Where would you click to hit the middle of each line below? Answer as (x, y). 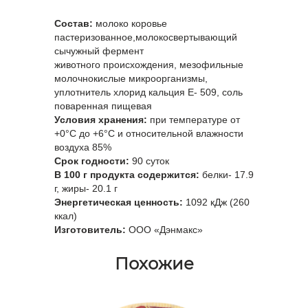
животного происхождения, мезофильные (149, 65)
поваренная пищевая (103, 106)
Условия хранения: (101, 120)
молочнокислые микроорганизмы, (132, 79)
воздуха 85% (84, 147)
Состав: (74, 24)
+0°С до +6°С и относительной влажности (149, 134)
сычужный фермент (99, 51)
